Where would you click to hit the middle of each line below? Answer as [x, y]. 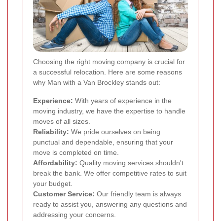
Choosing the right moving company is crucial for [109, 62]
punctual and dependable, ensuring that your [103, 142]
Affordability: [55, 163]
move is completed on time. [76, 153]
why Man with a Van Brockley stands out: [97, 83]
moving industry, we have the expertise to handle [109, 111]
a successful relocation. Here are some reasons [108, 72]
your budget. [53, 184]
